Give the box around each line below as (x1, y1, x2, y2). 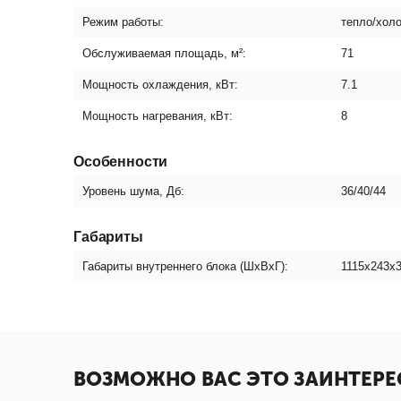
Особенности (73, 154, 168, 169)
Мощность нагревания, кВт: (82, 109, 233, 123)
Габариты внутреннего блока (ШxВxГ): (82, 260, 288, 273)
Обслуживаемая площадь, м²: (82, 47, 246, 60)
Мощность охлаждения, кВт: (82, 78, 238, 91)
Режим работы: (82, 15, 164, 29)
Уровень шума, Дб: (82, 184, 184, 198)
